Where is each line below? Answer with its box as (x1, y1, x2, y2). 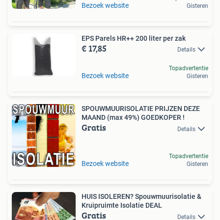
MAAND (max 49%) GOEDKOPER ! (82, 113, 185, 122)
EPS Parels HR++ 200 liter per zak (82, 34, 186, 42)
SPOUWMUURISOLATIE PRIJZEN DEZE (82, 105, 200, 113)
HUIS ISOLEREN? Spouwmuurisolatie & (82, 192, 201, 201)
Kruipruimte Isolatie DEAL (82, 201, 162, 210)
